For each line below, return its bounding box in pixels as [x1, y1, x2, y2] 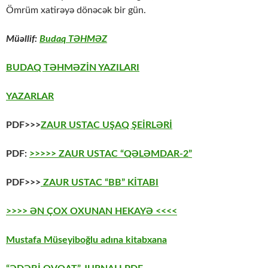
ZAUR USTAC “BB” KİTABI [41, 178, 159, 188]
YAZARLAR [6, 92, 54, 102]
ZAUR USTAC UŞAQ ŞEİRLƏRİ [41, 120, 172, 130]
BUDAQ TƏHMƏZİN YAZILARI [6, 63, 139, 73]
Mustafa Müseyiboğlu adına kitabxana [6, 235, 167, 245]
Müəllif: [6, 34, 39, 44]
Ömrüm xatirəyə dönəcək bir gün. [6, 5, 146, 16]
